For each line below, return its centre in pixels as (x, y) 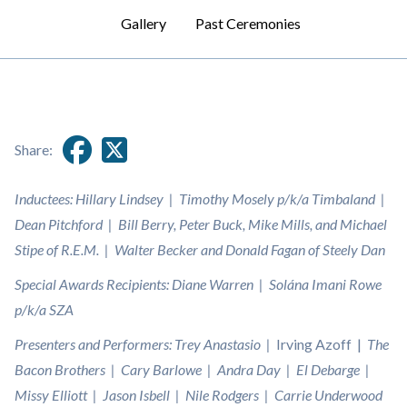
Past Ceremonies (248, 23)
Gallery (144, 23)
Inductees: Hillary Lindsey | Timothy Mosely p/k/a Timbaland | (201, 199)
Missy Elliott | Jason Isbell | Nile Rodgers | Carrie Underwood (200, 395)
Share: (34, 149)
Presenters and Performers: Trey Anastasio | (145, 344)
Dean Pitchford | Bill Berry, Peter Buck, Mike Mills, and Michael (201, 224)
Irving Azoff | (322, 344)
